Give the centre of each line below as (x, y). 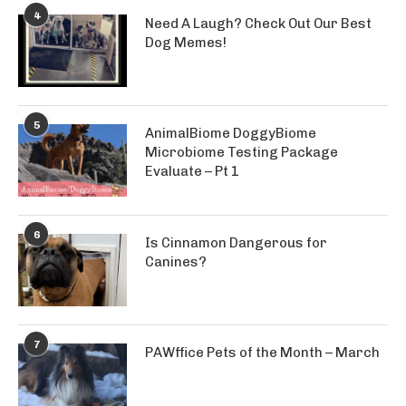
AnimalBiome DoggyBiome (231, 133)
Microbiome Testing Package (242, 152)
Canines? (176, 262)
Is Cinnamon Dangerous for (236, 243)
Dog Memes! (186, 43)
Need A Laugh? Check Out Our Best (258, 24)
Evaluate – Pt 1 (192, 171)
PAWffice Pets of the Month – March (262, 353)
